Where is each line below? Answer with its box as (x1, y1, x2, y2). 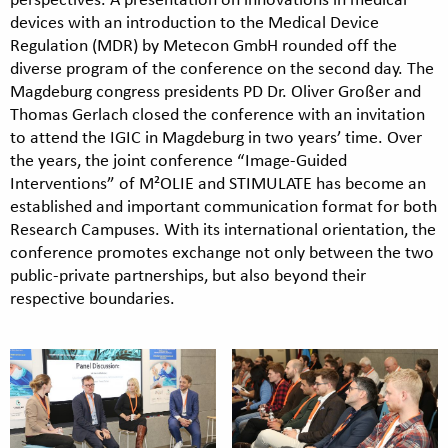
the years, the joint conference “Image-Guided (10, 150, 347, 169)
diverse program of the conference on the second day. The (10, 58, 434, 77)
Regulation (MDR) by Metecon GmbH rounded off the (10, 35, 397, 54)
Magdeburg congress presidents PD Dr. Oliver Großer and (10, 81, 421, 100)
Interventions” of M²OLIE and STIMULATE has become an (10, 173, 426, 192)
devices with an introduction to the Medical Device (10, 12, 379, 31)
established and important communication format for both (10, 196, 437, 215)
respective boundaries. (10, 288, 175, 307)
